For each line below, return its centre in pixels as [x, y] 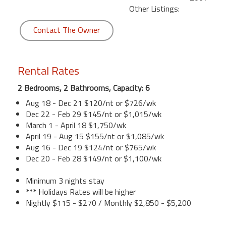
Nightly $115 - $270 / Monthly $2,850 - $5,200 [108, 203]
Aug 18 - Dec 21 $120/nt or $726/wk [91, 103]
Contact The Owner [67, 30]
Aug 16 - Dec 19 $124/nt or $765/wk [91, 147]
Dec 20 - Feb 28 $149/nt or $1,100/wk [94, 158]
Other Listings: [154, 8]
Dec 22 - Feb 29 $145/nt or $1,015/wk [94, 114]
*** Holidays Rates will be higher [81, 191]
